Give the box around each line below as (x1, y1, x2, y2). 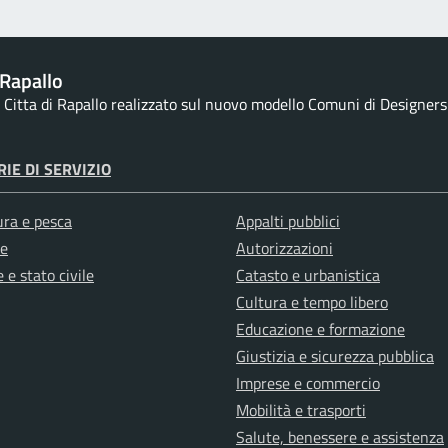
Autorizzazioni (236, 236, 333, 261)
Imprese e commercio (236, 371, 380, 396)
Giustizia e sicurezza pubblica (236, 344, 434, 369)
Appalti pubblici (236, 209, 340, 234)
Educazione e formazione (236, 317, 405, 342)
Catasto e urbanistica (236, 263, 380, 288)
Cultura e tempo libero (236, 290, 388, 315)
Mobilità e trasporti (236, 398, 366, 423)
